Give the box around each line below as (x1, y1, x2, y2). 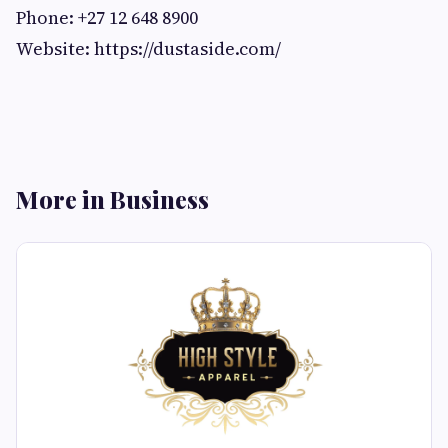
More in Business (16, 183, 209, 216)
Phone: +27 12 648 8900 (16, 5, 198, 31)
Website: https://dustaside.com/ (16, 36, 281, 62)
